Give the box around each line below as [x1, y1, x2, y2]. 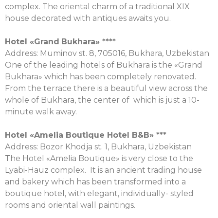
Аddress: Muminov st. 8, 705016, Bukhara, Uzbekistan [5, 49, 209, 58]
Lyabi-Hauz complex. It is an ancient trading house [5, 165, 202, 175]
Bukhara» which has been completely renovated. [5, 72, 196, 81]
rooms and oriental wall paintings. [5, 200, 135, 210]
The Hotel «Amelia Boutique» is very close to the [5, 154, 193, 163]
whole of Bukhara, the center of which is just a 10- [5, 95, 200, 105]
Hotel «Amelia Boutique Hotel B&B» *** [5, 130, 166, 140]
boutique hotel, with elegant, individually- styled [5, 189, 194, 198]
